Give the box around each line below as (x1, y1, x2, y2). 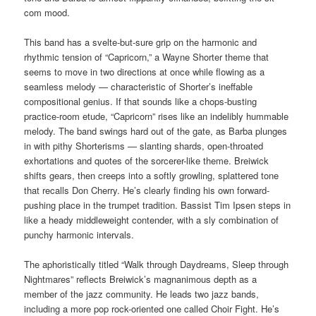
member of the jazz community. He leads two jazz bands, (24, 286, 260, 300)
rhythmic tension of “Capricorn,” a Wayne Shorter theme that (24, 49, 269, 63)
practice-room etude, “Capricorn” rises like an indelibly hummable (24, 109, 289, 123)
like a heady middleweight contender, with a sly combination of (24, 212, 279, 226)
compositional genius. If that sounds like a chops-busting (24, 94, 257, 108)
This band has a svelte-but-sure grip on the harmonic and (24, 35, 257, 49)
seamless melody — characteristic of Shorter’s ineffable (24, 79, 253, 93)
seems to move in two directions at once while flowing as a (24, 64, 265, 78)
